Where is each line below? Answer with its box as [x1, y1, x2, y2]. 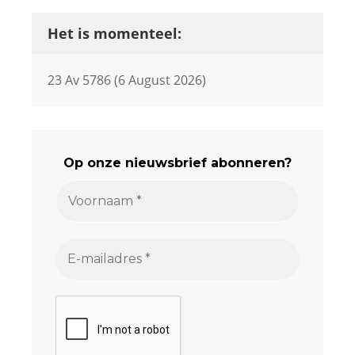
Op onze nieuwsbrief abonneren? [63, 155, 292, 170]
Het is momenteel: [48, 24, 181, 43]
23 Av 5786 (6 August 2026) [48, 71, 206, 89]
